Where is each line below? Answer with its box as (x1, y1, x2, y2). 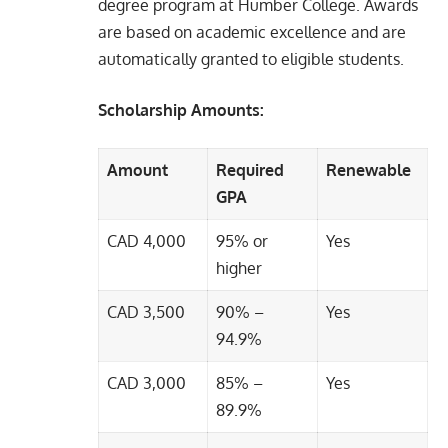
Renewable (326, 159, 411, 180)
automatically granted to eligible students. (98, 48, 404, 69)
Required (216, 159, 284, 180)
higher (216, 257, 262, 278)
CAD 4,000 (107, 230, 186, 251)
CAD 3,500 (107, 301, 185, 322)
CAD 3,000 (107, 372, 186, 393)
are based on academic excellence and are (98, 21, 406, 42)
